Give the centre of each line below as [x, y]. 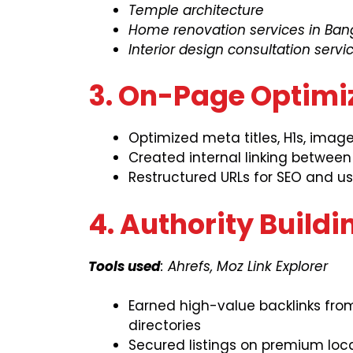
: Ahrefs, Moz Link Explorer [244, 266]
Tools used [124, 266]
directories [165, 326]
